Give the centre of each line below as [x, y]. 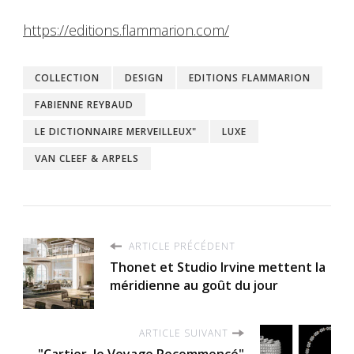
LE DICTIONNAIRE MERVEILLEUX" [116, 131]
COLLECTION [67, 77]
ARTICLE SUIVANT [184, 333]
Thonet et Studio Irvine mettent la [218, 267]
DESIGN [144, 77]
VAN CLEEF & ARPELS [87, 158]
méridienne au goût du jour [194, 285]
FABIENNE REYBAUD [84, 104]
